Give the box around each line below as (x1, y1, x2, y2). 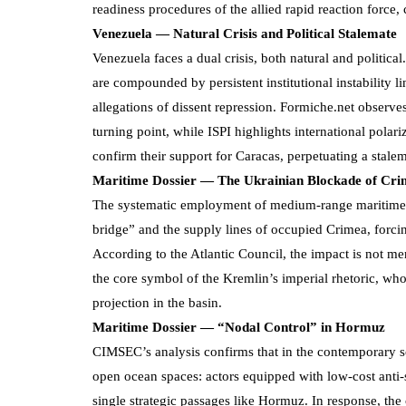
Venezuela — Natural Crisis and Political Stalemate (92, 25, 397, 41)
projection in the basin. (92, 295, 222, 310)
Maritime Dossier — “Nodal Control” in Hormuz (92, 319, 385, 334)
